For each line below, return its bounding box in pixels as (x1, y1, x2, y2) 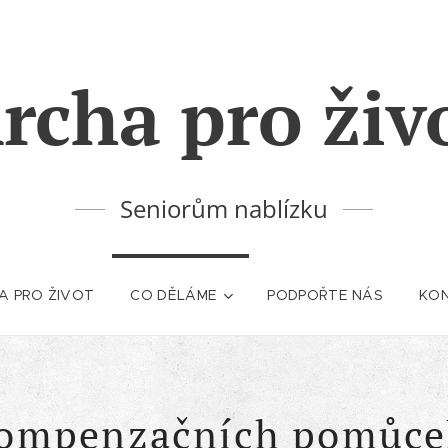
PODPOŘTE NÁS (267, 286, 384, 304)
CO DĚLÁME (130, 286, 218, 304)
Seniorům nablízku (119, 192, 328, 225)
